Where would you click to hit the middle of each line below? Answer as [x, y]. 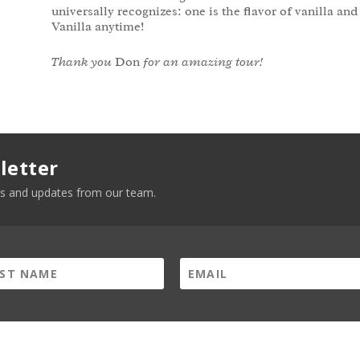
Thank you [83, 62]
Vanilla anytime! [97, 26]
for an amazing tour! [201, 62]
